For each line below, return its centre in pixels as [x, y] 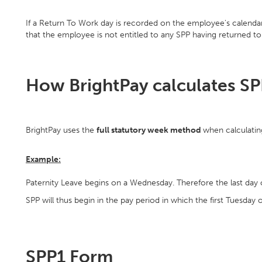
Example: [43, 159]
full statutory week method [150, 130]
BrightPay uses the [61, 130]
